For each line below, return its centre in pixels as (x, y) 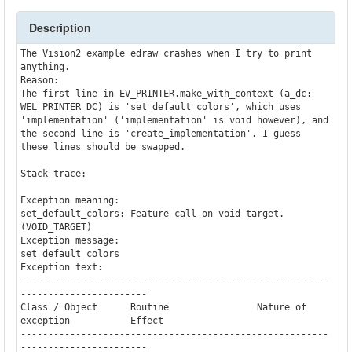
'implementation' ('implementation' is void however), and (174, 120)
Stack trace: (53, 173)
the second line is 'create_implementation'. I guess (160, 133)
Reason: (39, 80)
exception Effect (92, 320)
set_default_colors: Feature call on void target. (152, 213)
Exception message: (70, 240)
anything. (45, 66)
